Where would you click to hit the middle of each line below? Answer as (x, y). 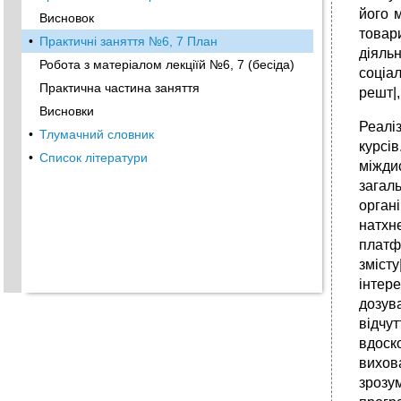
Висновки (67, 111)
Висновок (67, 18)
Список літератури (94, 158)
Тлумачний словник (97, 134)
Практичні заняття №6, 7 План (128, 41)
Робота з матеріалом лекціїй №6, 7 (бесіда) (167, 64)
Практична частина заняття (119, 88)
